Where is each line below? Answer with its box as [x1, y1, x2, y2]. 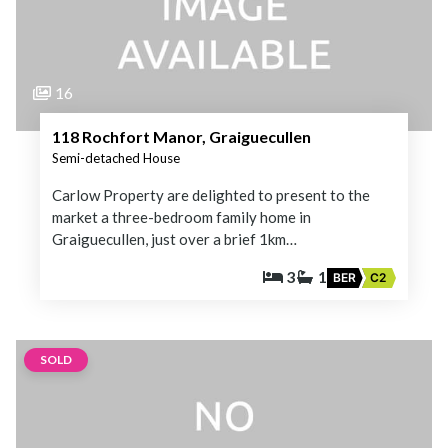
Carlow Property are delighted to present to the [52, 185, 370, 204]
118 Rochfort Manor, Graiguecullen [52, 126, 311, 146]
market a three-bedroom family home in [52, 207, 311, 226]
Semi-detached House [52, 149, 180, 166]
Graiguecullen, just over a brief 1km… [52, 229, 297, 248]
